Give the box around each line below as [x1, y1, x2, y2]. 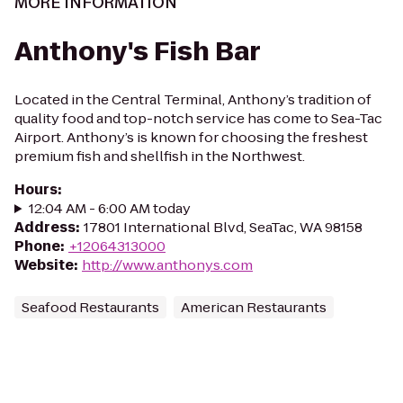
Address [14, 218, 76, 237]
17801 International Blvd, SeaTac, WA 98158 [84, 218, 363, 237]
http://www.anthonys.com [82, 255, 253, 274]
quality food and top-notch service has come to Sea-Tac [14, 109, 382, 128]
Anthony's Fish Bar [14, 34, 261, 69]
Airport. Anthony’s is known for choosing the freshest [14, 128, 368, 147]
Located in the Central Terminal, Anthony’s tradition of [14, 90, 372, 109]
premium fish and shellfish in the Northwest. [14, 147, 305, 166]
